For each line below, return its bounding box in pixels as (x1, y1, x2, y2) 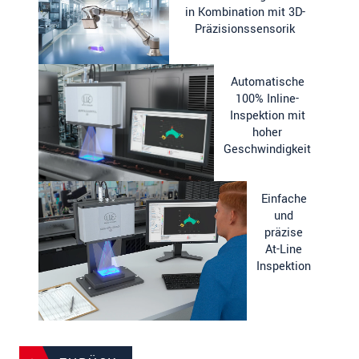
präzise (264, 224, 303, 242)
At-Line (265, 241, 302, 259)
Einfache (260, 191, 307, 208)
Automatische (230, 74, 305, 91)
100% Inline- (236, 91, 299, 108)
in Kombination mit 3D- (184, 3, 305, 21)
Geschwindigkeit (224, 141, 311, 159)
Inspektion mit (229, 107, 305, 125)
